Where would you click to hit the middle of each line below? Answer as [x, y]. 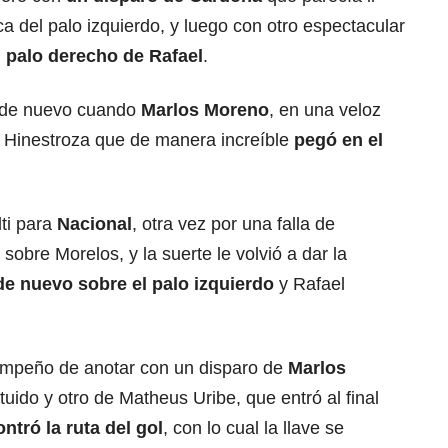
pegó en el [336, 140]
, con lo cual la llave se [253, 428]
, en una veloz [325, 110]
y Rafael [309, 284]
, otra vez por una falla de [233, 224]
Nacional [94, 224]
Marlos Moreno [205, 110]
